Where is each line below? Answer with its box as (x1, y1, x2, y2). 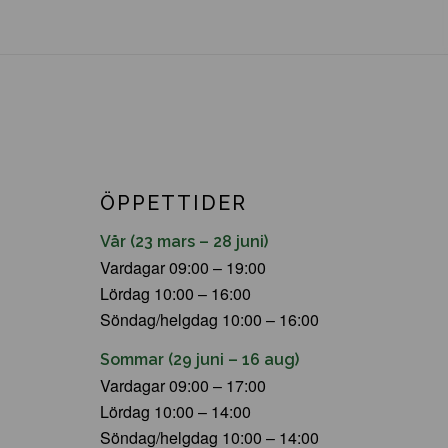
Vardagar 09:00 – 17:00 (100, 374, 266, 398)
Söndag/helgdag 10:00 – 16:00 (100, 307, 319, 331)
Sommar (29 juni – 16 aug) (100, 350, 299, 370)
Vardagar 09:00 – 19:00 (100, 255, 266, 279)
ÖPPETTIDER (100, 191, 247, 216)
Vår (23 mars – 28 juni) (100, 231, 268, 251)
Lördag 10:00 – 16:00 (100, 281, 251, 305)
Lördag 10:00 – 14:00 (100, 400, 251, 424)
